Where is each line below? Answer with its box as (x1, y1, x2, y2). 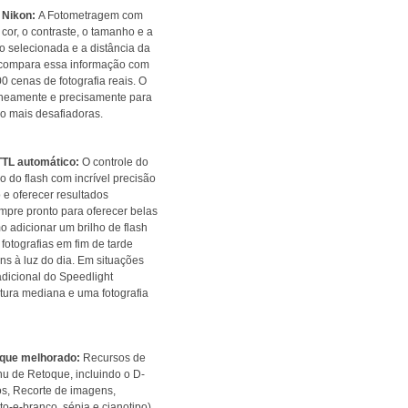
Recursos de (80, 352, 146, 364)
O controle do (79, 156, 148, 168)
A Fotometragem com (36, 9, 143, 22)
